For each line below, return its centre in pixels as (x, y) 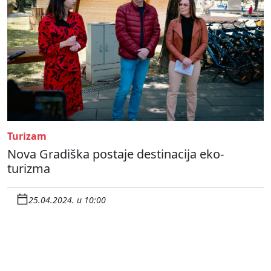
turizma (29, 168)
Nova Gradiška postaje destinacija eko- (116, 154)
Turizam (27, 136)
